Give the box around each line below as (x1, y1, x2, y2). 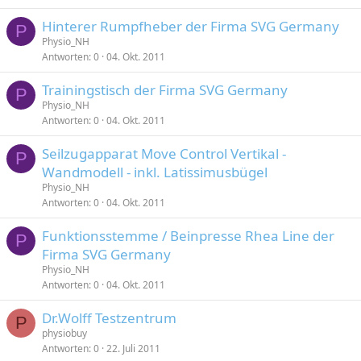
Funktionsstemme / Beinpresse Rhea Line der (42, 226, 334, 245)
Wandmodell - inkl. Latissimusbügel (42, 163, 268, 181)
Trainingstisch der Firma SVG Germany (42, 81, 288, 99)
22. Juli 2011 (106, 342, 160, 355)
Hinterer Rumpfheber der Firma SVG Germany (42, 17, 339, 35)
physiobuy (42, 326, 87, 340)
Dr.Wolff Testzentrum (42, 309, 176, 327)
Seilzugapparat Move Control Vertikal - (42, 144, 286, 163)
